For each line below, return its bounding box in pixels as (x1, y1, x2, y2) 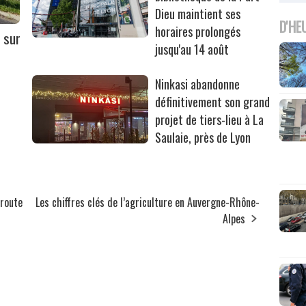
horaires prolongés (155, 23, 241, 41)
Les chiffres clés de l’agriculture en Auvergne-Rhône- (36, 194, 260, 211)
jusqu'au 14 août (155, 40, 229, 59)
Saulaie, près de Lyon (155, 128, 251, 147)
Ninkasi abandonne (155, 75, 240, 94)
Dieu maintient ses (155, 5, 241, 23)
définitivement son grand (155, 93, 270, 111)
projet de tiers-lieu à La (155, 111, 264, 129)
